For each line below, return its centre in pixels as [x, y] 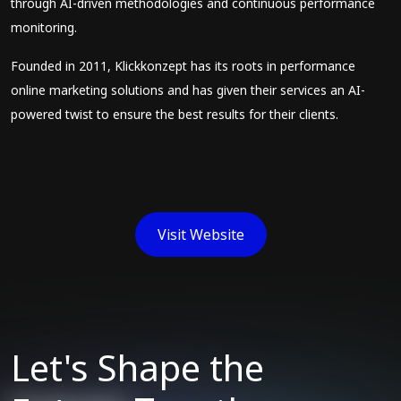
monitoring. [44, 27]
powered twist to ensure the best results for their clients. [175, 114]
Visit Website [200, 235]
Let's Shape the [137, 368]
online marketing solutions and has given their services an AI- [188, 90]
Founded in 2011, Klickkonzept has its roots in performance [183, 66]
